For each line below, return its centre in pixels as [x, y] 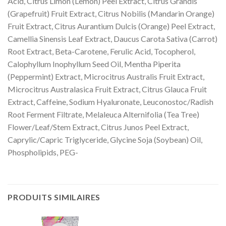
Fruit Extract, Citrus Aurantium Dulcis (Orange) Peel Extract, [111, 26]
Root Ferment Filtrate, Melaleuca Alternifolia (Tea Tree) [103, 115]
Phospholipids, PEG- [43, 152]
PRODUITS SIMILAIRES [54, 197]
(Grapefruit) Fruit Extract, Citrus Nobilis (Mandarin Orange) [111, 14]
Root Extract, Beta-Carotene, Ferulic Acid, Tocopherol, [101, 51]
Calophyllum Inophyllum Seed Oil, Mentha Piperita [94, 64]
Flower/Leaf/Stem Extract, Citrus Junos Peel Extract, [98, 127]
